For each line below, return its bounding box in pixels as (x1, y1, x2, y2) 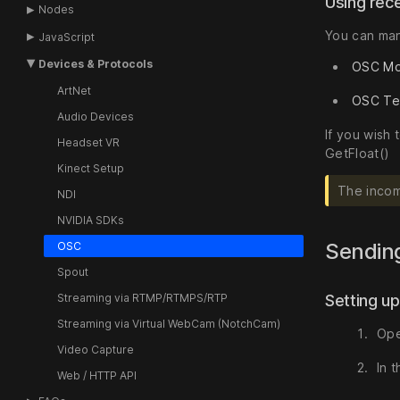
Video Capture (56, 343, 134, 357)
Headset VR (56, 136, 120, 150)
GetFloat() (325, 146, 390, 162)
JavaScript (38, 29, 96, 44)
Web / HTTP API (56, 369, 137, 383)
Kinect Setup (56, 162, 124, 176)
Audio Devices (56, 110, 134, 124)
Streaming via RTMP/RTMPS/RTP (56, 291, 228, 305)
